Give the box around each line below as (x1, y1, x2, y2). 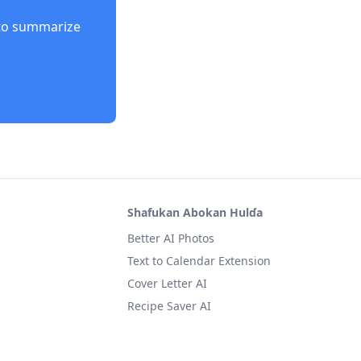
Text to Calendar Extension (127, 253, 271, 268)
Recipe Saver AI (127, 298, 211, 313)
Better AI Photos (127, 230, 214, 246)
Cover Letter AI (127, 276, 207, 291)
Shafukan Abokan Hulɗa (127, 205, 263, 220)
